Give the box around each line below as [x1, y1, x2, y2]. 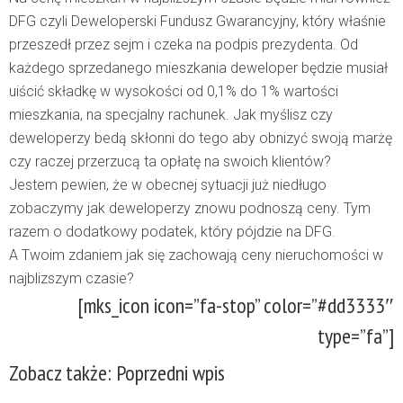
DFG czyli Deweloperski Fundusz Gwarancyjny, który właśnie [9, 13, 386, 31]
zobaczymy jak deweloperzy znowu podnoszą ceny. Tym [9, 200, 371, 218]
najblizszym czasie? [9, 270, 134, 288]
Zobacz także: [9, 359, 116, 388]
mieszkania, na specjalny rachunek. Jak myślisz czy [9, 106, 333, 124]
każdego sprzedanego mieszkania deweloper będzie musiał [9, 59, 388, 77]
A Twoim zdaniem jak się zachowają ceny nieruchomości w [9, 246, 383, 264]
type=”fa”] [318, 322, 394, 351]
